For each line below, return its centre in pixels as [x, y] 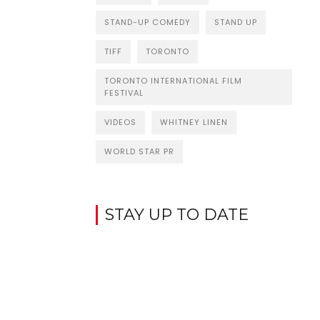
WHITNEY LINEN [194, 122]
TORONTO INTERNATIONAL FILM [173, 80]
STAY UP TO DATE [176, 214]
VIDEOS [120, 122]
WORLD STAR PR [139, 151]
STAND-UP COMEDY [147, 22]
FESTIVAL [124, 92]
